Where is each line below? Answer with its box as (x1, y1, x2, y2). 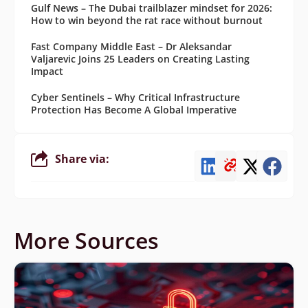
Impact (31, 65, 63, 78)
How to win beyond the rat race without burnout (31, 14, 263, 27)
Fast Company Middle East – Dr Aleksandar (31, 40, 232, 54)
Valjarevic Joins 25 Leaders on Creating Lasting (31, 52, 250, 66)
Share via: (55, 151, 109, 166)
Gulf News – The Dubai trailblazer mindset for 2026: (31, 1, 272, 15)
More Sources (14, 225, 159, 256)
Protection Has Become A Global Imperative (31, 103, 236, 117)
